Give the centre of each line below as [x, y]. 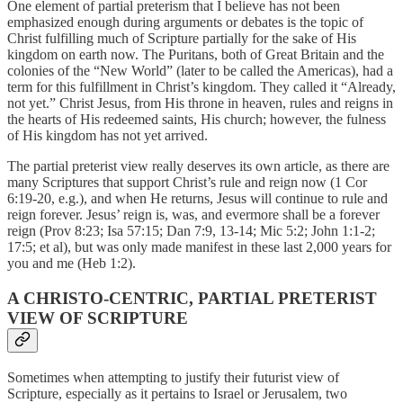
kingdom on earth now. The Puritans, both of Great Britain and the [196, 55]
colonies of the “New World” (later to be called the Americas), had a [200, 71]
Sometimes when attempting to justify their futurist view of [173, 377]
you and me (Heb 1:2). [72, 264]
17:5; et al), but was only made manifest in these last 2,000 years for [199, 247]
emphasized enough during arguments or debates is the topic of [185, 22]
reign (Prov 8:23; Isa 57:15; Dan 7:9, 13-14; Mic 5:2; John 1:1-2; [191, 231]
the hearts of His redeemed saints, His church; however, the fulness [197, 120]
